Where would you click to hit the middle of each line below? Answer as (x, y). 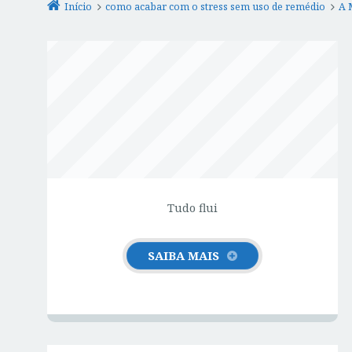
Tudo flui (192, 207)
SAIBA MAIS (183, 255)
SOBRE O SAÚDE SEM (192, 141)
